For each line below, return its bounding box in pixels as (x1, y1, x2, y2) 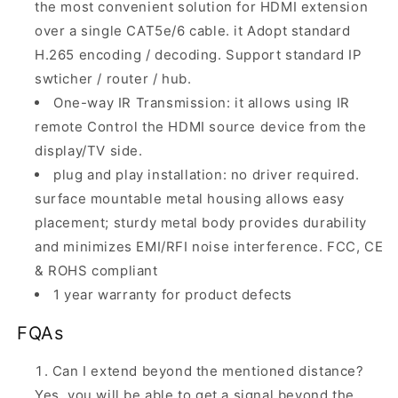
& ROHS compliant (35, 262, 158, 280)
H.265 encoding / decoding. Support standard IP (35, 46, 362, 64)
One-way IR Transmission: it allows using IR (53, 94, 350, 112)
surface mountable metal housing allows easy (35, 190, 345, 208)
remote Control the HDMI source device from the (35, 118, 367, 136)
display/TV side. (35, 142, 147, 160)
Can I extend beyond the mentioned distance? (52, 362, 364, 380)
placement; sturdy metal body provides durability (35, 214, 367, 232)
